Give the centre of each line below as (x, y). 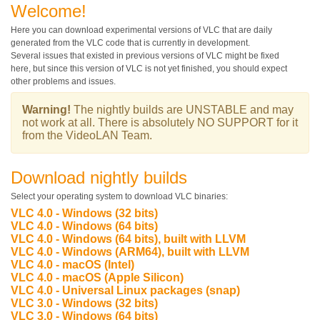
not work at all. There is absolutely (110, 122)
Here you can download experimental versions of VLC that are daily (141, 30)
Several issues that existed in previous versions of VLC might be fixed (145, 56)
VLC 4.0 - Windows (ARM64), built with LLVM (130, 252)
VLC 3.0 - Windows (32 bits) (84, 303)
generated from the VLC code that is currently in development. (130, 43)
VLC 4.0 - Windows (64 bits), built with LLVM (128, 239)
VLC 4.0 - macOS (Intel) (72, 265)
